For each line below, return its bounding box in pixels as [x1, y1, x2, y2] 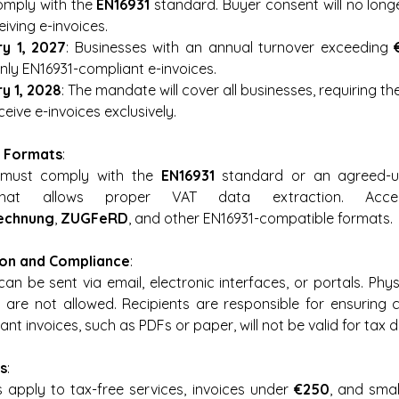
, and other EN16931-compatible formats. [128, 209, 393, 227]
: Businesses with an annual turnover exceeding [66, 38, 395, 56]
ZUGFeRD [61, 209, 128, 227]
